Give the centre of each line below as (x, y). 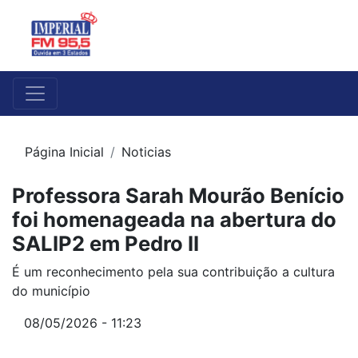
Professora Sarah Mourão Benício (178, 196)
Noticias (146, 152)
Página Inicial (64, 152)
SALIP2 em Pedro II (105, 244)
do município (51, 291)
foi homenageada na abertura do (174, 220)
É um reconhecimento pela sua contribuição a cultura (173, 272)
